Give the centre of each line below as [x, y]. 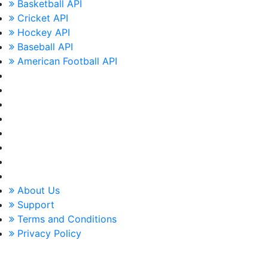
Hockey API [42, 32]
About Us [37, 190]
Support [34, 205]
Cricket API [41, 18]
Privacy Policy [48, 233]
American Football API [66, 61]
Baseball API [44, 47]
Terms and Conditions [66, 219]
